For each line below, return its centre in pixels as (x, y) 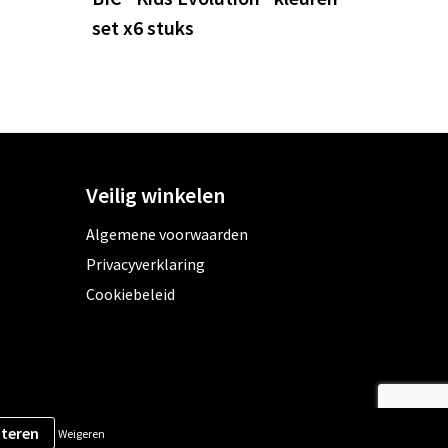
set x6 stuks (143, 28)
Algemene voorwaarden (166, 234)
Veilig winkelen (155, 195)
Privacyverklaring (145, 264)
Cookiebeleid (130, 294)
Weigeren (81, 433)
